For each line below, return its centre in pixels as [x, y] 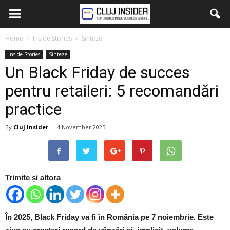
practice [33, 109]
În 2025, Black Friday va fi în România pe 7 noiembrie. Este [109, 217]
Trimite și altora [33, 177]
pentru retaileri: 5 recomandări [112, 91]
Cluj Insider [31, 127]
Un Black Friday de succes [98, 72]
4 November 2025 [81, 127]
